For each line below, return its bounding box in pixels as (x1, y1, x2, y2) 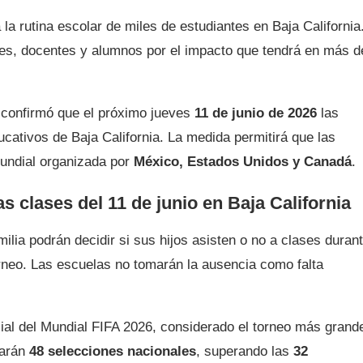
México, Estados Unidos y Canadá (134, 154, 352, 170)
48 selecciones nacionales (29, 344, 196, 360)
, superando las (196, 344, 293, 360)
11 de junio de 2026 (194, 105, 317, 122)
